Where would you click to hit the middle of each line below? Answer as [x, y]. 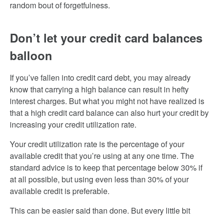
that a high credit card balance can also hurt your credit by [109, 113]
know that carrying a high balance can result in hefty [99, 89]
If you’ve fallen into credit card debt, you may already [100, 77]
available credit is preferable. [60, 191]
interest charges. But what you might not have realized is [107, 101]
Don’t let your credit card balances [106, 38]
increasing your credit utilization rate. [73, 124]
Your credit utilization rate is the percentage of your [97, 144]
